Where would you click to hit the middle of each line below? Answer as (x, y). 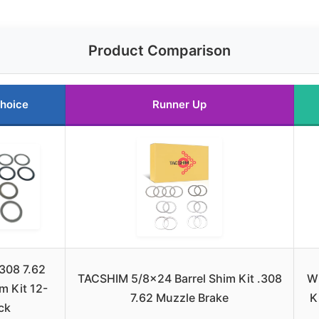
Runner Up (179, 104)
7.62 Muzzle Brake (179, 297)
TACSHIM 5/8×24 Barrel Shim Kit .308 (179, 278)
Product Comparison (159, 50)
